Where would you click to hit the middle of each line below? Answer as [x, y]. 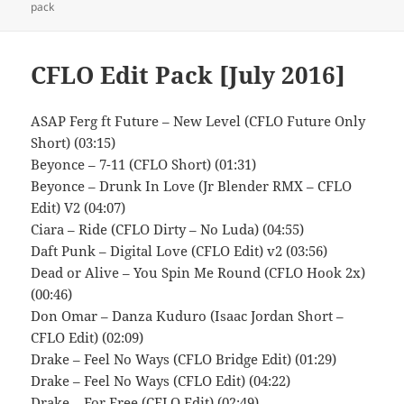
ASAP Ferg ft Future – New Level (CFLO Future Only [198, 121]
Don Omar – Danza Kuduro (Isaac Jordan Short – [188, 316]
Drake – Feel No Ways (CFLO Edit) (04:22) [161, 381]
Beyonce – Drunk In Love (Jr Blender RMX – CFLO [192, 186]
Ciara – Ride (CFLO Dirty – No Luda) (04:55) [168, 230]
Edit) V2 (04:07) [78, 208]
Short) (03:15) [73, 143]
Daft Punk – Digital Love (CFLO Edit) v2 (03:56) [179, 251]
